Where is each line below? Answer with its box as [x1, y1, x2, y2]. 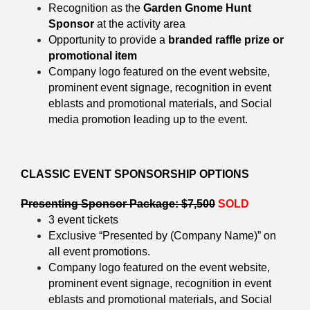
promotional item [48, 49, 137, 62]
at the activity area [94, 17, 185, 30]
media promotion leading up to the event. [48, 113, 248, 125]
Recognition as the [48, 1, 143, 14]
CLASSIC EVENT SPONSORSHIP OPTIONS [21, 167, 249, 180]
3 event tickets [48, 213, 118, 226]
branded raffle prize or [168, 33, 284, 46]
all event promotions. [48, 245, 153, 257]
